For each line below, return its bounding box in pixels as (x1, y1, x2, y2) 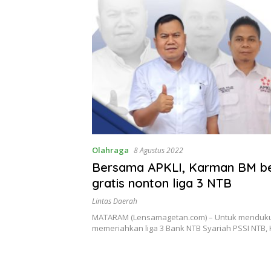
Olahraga (92, 144, 129, 155)
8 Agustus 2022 (134, 145, 183, 155)
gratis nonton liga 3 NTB (92, 175, 232, 191)
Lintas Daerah (92, 195, 137, 206)
